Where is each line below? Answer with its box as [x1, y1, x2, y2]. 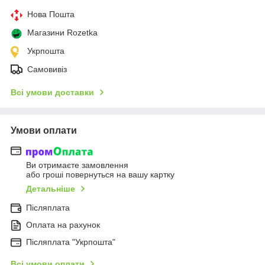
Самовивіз [27, 64, 67, 75]
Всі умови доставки [11, 88, 94, 98]
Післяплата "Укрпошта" [26, 237, 115, 247]
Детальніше [26, 183, 75, 193]
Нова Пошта [27, 9, 75, 20]
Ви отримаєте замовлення [26, 160, 128, 170]
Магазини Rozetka [27, 28, 98, 38]
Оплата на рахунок [26, 219, 100, 230]
